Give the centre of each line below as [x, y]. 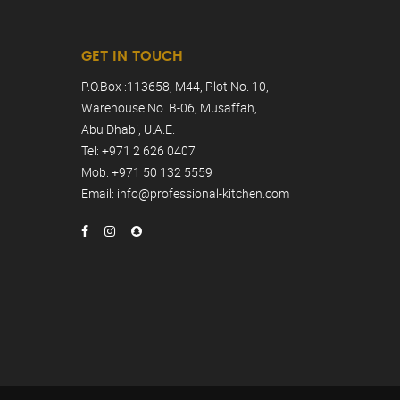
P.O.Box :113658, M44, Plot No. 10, [175, 86]
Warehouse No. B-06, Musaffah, [169, 107]
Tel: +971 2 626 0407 [138, 150]
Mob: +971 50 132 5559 [147, 171]
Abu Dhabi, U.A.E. [128, 129]
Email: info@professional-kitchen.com [185, 193]
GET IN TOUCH [132, 56]
